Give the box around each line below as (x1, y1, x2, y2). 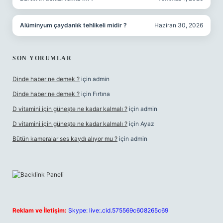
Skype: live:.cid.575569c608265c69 (68, 207, 168, 214)
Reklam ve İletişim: (12, 207, 67, 214)
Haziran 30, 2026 (154, 21, 203, 29)
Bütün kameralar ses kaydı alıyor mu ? (12, 135, 117, 142)
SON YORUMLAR (12, 55, 72, 62)
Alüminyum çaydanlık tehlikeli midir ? (20, 21, 127, 29)
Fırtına (93, 90, 110, 98)
